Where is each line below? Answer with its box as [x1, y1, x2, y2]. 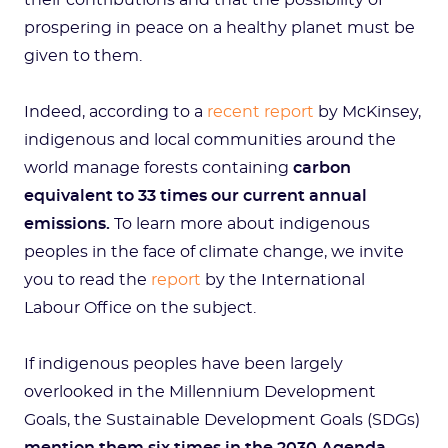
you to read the [24, 272, 151, 288]
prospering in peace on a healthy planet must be [24, 20, 415, 36]
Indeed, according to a [24, 104, 207, 120]
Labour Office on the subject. [24, 300, 256, 316]
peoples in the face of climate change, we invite [24, 244, 404, 260]
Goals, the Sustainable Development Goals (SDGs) [24, 412, 420, 428]
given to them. [24, 48, 142, 64]
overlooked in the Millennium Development [24, 384, 376, 400]
